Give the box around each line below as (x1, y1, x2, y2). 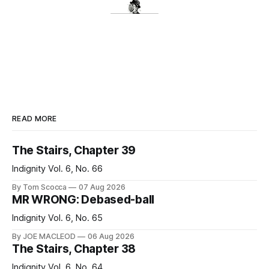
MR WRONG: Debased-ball (12, 192, 155, 207)
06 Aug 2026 (88, 231, 134, 241)
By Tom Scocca (12, 182, 67, 192)
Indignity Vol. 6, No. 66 (12, 163, 103, 174)
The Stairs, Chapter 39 (12, 143, 136, 157)
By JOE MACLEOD (12, 231, 76, 241)
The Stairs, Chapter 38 (12, 241, 136, 256)
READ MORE (12, 113, 57, 123)
